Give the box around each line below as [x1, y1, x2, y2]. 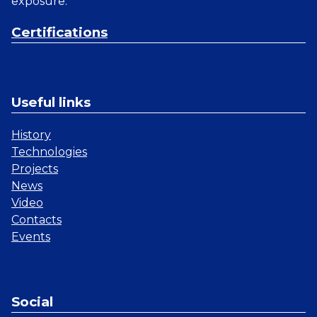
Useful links [11, 93, 91, 110]
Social [11, 294, 53, 311]
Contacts [11, 212, 62, 226]
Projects [11, 161, 58, 175]
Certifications [11, 24, 108, 41]
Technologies [11, 144, 87, 158]
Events [11, 229, 50, 243]
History [11, 127, 51, 142]
